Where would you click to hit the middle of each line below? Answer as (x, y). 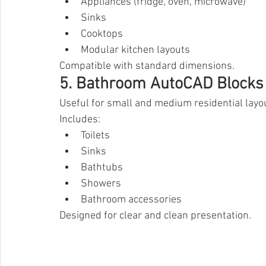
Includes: (80, 120)
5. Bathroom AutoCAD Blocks (161, 85)
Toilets (95, 136)
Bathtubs (102, 168)
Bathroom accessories (131, 200)
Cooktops (102, 34)
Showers (101, 184)
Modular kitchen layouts (135, 50)
